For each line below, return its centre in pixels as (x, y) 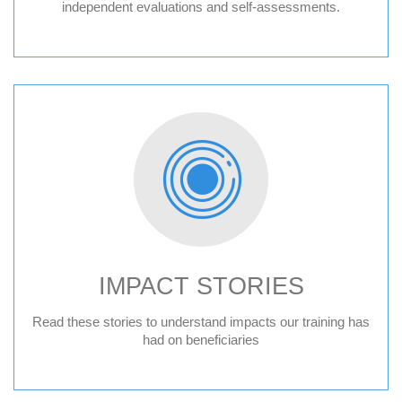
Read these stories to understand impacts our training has (201, 322)
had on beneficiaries (201, 340)
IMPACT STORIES (201, 286)
